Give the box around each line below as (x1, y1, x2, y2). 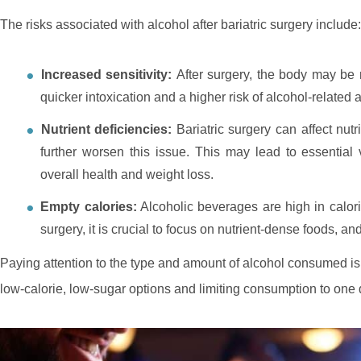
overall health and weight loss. (40, 167, 214, 181)
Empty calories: (40, 199, 137, 214)
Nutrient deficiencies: (40, 122, 176, 136)
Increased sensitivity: (40, 67, 176, 81)
